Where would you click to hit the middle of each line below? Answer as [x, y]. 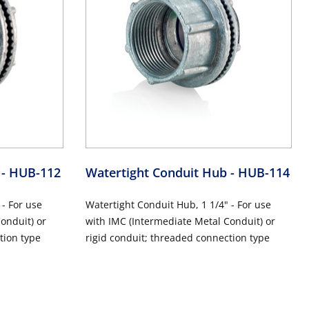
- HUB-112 [31, 173]
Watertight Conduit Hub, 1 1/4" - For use [178, 205]
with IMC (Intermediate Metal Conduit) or [180, 221]
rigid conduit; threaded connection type [177, 238]
